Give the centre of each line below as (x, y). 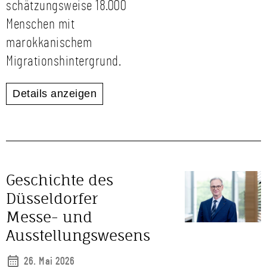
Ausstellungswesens (78, 235)
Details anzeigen (55, 94)
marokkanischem (49, 43)
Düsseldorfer (52, 198)
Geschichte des (60, 180)
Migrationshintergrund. (63, 61)
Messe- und (49, 217)
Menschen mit (40, 24)
